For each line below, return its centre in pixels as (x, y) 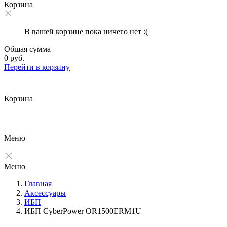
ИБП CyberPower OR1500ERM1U (83, 211)
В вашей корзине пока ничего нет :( (86, 32)
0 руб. (14, 58)
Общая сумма (27, 49)
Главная (38, 184)
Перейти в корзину (37, 67)
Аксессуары (45, 193)
